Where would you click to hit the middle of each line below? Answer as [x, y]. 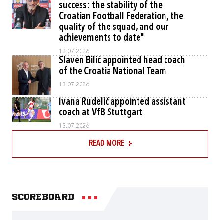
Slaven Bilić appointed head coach [122, 61]
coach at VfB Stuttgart [101, 113]
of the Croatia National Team [113, 72]
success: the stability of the [111, 6]
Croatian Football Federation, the [121, 17]
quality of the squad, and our [114, 27]
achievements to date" [102, 38]
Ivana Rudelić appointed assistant [122, 102]
